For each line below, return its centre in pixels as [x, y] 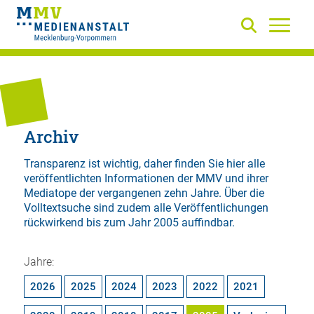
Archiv [51, 137]
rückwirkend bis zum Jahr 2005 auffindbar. [129, 223]
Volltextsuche [57, 208]
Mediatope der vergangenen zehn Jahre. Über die [144, 193]
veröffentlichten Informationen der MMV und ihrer [146, 179]
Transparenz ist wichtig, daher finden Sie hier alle [144, 164]
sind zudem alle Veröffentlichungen [179, 208]
